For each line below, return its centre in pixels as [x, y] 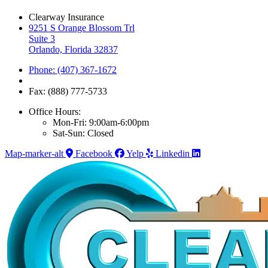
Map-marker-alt [34, 154]
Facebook [94, 154]
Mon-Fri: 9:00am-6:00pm [101, 123]
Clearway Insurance [66, 17]
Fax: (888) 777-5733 [68, 92]
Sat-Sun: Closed [83, 133]
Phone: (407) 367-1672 [73, 70]
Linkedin [173, 154]
